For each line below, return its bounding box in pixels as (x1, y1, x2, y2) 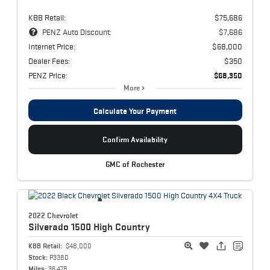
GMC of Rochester (105, 160, 165, 169)
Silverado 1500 (28, 221, 93, 233)
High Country (93, 221, 150, 233)
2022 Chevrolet (28, 211, 78, 221)
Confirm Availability (102, 134, 168, 144)
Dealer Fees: (28, 55, 70, 66)
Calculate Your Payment (93, 105, 177, 116)
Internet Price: (28, 41, 75, 51)
